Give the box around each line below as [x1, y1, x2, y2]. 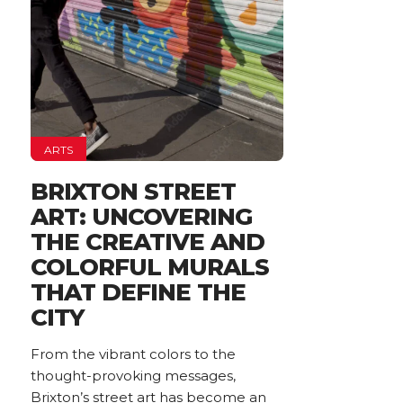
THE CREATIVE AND [30, 228, 264, 257]
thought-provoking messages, [30, 367, 236, 385]
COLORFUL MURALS [30, 253, 269, 282]
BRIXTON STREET [30, 177, 236, 207]
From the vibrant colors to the [30, 345, 236, 363]
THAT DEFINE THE [30, 278, 246, 308]
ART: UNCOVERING [30, 202, 252, 232]
